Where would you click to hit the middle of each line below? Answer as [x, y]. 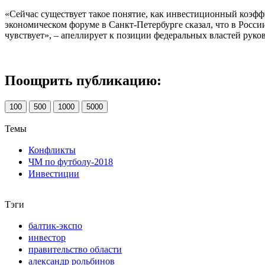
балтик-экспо [55, 225]
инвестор [47, 237]
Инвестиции [54, 173]
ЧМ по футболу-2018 [71, 161]
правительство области [75, 249]
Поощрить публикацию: [83, 80]
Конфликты [52, 150]
